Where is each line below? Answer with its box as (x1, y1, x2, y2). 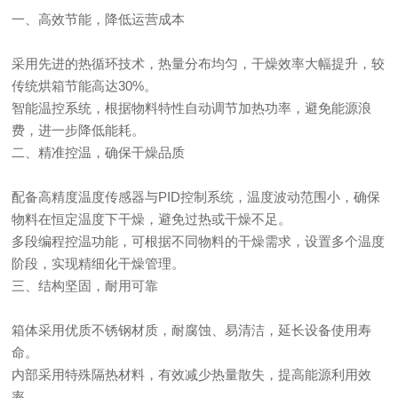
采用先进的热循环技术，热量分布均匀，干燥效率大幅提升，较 (12, 56, 386, 71)
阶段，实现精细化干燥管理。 (12, 256, 186, 271)
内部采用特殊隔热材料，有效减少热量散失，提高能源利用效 (12, 367, 372, 382)
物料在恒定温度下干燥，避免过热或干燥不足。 (12, 211, 292, 227)
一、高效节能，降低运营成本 (12, 12, 186, 27)
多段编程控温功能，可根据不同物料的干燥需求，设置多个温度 (12, 234, 386, 249)
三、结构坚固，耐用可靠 (12, 278, 159, 293)
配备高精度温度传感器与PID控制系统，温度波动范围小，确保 (12, 189, 381, 204)
